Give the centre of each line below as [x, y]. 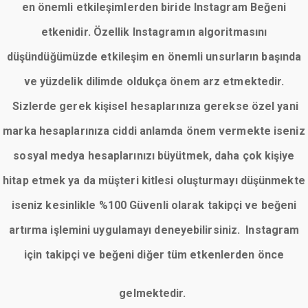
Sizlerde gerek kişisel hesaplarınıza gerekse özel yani [154, 106]
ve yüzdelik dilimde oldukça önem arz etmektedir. [154, 81]
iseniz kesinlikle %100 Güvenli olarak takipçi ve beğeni [154, 205]
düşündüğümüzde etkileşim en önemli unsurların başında [154, 57]
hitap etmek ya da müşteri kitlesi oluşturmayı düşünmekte [154, 180]
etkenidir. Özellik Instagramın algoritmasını [154, 32]
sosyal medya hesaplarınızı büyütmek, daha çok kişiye [154, 156]
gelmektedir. [154, 293]
